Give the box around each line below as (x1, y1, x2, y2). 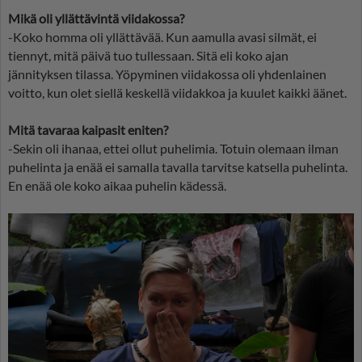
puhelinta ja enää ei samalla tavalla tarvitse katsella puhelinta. (8, 159, 347, 175)
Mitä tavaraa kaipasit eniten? (8, 122, 168, 138)
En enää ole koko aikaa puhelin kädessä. (8, 178, 226, 194)
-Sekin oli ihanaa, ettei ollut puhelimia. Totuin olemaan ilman (8, 141, 339, 157)
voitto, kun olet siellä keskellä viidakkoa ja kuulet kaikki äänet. (8, 85, 347, 101)
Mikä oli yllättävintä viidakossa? (8, 11, 184, 27)
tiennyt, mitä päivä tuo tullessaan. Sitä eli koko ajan (8, 48, 288, 64)
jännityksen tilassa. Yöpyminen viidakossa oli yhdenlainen (8, 66, 326, 82)
